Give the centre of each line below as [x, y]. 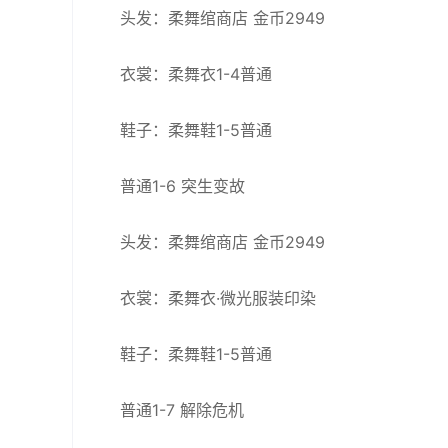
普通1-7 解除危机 [182, 410]
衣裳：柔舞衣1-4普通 [196, 74]
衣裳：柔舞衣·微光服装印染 [218, 298]
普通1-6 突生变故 [182, 186]
